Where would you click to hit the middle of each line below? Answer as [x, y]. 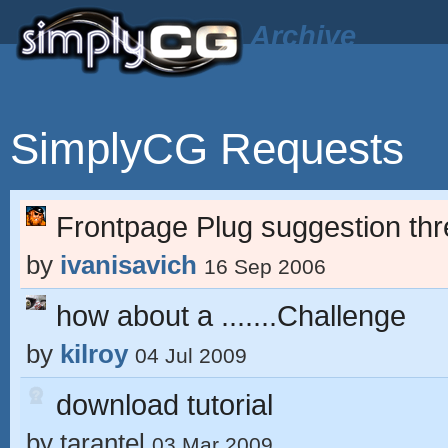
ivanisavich [128, 265]
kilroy [94, 354]
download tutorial [164, 404]
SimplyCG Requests [207, 148]
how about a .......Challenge [231, 315]
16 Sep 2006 [265, 266]
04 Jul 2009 [191, 355]
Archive [303, 35]
